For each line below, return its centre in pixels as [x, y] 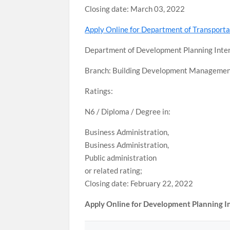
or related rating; [114, 170]
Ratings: [99, 91]
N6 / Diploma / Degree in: [128, 111]
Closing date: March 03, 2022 [135, 9]
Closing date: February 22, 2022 [139, 183]
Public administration [121, 158]
